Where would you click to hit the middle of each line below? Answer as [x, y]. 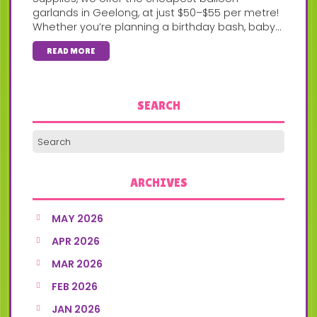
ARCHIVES [158, 183]
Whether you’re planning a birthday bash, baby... [157, 27]
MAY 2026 [78, 219]
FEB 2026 [75, 287]
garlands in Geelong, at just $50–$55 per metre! [156, 12]
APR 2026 [76, 242]
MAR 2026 [77, 264]
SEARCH [158, 106]
